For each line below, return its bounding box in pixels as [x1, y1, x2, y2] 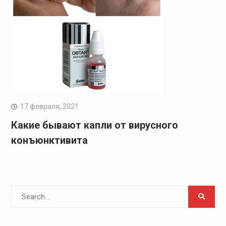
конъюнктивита [11, 134, 88, 146]
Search [10, 186, 34, 196]
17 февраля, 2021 [20, 102, 79, 110]
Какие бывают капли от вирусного [11, 119, 178, 131]
